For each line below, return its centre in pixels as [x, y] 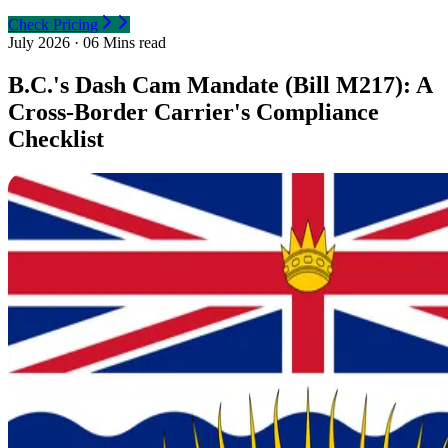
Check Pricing [53, 24]
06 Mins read [124, 42]
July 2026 [39, 42]
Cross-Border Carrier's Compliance [193, 111]
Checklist [56, 138]
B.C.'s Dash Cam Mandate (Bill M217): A [220, 84]
